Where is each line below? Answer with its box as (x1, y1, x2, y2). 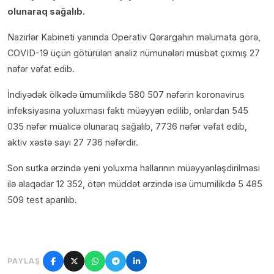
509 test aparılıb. (7, 194, 77, 206)
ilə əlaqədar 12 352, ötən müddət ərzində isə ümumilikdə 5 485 (7, 179, 262, 190)
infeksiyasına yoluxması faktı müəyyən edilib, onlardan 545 (7, 105, 248, 116)
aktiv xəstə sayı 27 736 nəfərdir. (7, 137, 138, 148)
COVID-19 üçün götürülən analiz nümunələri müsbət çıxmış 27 (7, 48, 260, 59)
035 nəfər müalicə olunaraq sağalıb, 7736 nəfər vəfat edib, (7, 121, 247, 132)
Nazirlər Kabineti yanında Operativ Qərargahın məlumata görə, (7, 32, 261, 43)
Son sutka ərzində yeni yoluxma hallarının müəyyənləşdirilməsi (7, 163, 260, 174)
